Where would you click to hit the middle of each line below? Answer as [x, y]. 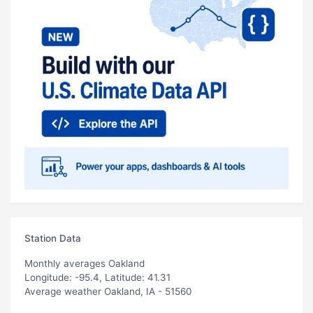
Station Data [53, 238]
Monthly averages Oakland [85, 263]
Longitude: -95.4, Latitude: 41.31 [97, 277]
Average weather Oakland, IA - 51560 [108, 291]
